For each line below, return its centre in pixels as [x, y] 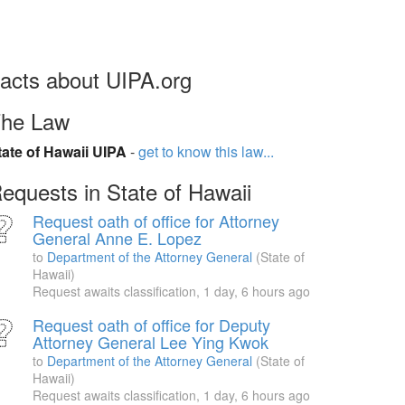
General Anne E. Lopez [117, 238]
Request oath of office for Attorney [156, 221]
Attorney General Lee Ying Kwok [151, 342]
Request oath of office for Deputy [151, 325]
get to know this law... [206, 151]
